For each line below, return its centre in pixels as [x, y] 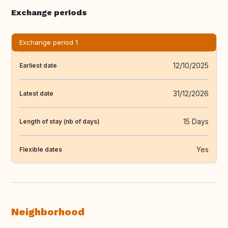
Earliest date [38, 65]
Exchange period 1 [49, 42]
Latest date [36, 93]
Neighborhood [48, 212]
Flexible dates [41, 149]
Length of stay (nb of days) [60, 121]
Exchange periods [49, 13]
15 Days [196, 122]
